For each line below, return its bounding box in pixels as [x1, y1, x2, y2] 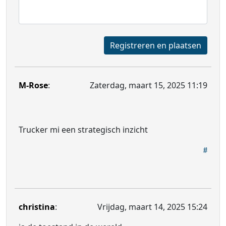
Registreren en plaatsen [168, 40, 201, 51]
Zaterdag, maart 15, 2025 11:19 [90, 80, 207, 91]
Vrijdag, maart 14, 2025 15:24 [97, 201, 207, 212]
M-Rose [19, 80, 48, 91]
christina [19, 201, 55, 212]
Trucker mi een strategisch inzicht [19, 124, 148, 135]
